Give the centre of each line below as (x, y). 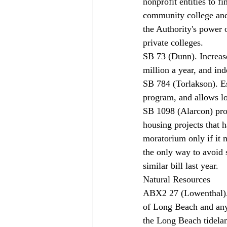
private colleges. (174, 42)
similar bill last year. (182, 165)
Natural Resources (178, 179)
